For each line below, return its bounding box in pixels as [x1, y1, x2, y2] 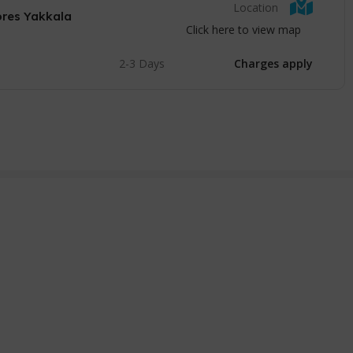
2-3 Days [118, 56, 165, 71]
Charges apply [233, 56, 313, 71]
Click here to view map [185, 22, 301, 37]
